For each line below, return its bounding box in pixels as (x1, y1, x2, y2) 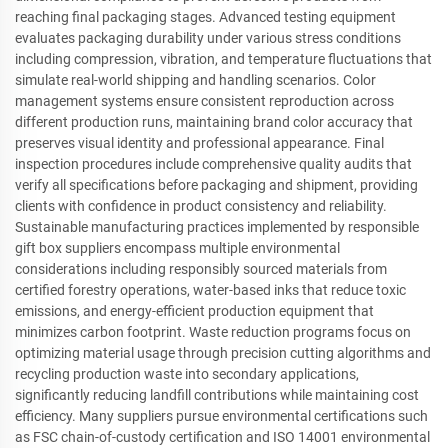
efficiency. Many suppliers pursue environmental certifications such (15, 408, 428, 424)
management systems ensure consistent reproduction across (15, 93, 394, 109)
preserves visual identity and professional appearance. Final (15, 135, 384, 151)
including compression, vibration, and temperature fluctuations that (15, 51, 432, 67)
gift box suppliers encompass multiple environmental (15, 240, 340, 256)
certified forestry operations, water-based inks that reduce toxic (15, 282, 406, 298)
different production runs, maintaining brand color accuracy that (15, 114, 413, 130)
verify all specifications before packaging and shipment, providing (15, 177, 418, 193)
